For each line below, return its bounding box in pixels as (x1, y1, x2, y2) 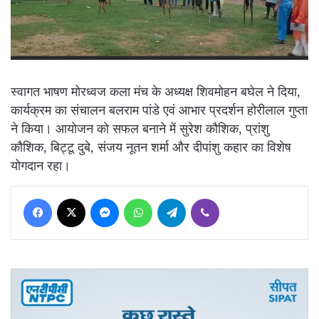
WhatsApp (152, 192, 192, 204)
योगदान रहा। (11, 159, 70, 174)
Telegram (185, 192, 221, 204)
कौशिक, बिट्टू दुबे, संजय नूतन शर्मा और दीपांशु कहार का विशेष (11, 140, 291, 155)
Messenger (118, 192, 159, 204)
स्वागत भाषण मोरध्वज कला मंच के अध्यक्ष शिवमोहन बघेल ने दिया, (11, 85, 300, 100)
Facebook (51, 192, 89, 204)
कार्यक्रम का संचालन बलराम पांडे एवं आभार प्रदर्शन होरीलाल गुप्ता (11, 103, 308, 118)
